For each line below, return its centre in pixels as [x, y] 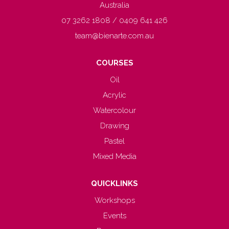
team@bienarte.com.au [114, 36]
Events [114, 216]
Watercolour [114, 110]
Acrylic [114, 95]
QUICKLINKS [114, 184]
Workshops [114, 200]
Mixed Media [114, 156]
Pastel [114, 141]
